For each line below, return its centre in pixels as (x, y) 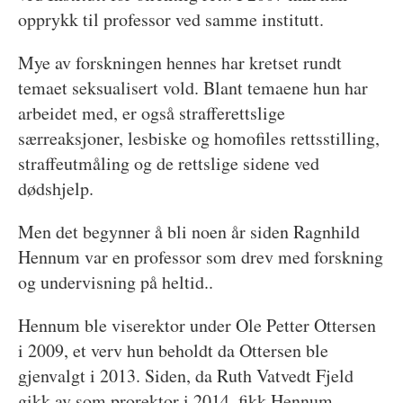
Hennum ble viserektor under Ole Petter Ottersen (197, 325)
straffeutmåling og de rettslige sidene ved (168, 163)
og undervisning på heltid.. (115, 282)
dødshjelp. (58, 188)
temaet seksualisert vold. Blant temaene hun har (193, 87)
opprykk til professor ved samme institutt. (170, 19)
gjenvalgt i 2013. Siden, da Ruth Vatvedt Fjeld (185, 375)
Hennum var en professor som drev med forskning (200, 256)
